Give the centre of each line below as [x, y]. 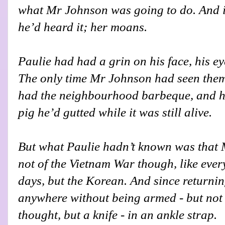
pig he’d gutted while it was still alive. [115, 112]
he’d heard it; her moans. [83, 27]
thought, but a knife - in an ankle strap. [118, 214]
